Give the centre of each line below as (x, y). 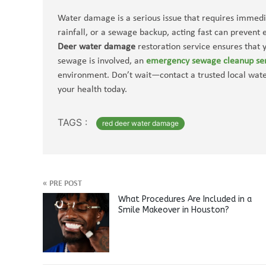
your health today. (92, 90)
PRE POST (65, 184)
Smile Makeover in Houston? (173, 210)
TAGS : (72, 122)
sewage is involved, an (102, 61)
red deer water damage (140, 123)
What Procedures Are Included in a (185, 199)
